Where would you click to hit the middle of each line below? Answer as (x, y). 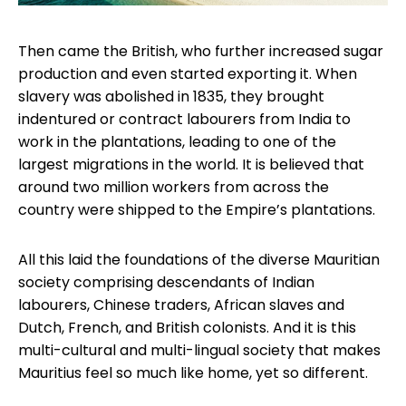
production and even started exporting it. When (188, 74)
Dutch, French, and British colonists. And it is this (187, 328)
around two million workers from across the (174, 188)
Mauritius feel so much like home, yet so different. (193, 373)
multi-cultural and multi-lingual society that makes (199, 351)
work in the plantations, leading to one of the (177, 142)
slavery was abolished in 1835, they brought (171, 97)
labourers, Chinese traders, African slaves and (181, 305)
